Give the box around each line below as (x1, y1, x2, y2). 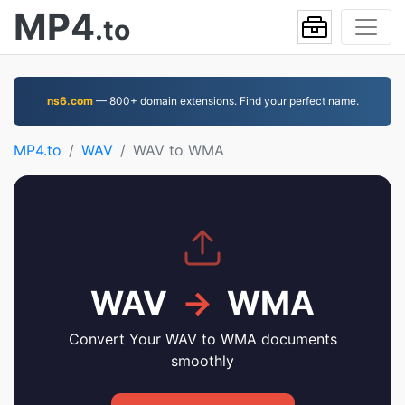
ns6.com (46, 94, 93, 108)
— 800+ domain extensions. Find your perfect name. (92, 94, 359, 108)
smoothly (171, 352, 234, 370)
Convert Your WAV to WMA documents (68, 330, 337, 348)
